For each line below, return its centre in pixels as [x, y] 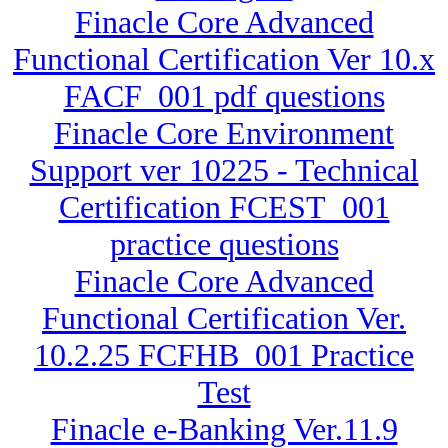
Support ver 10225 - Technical [224, 170]
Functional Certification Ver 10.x [224, 59]
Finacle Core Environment [224, 133]
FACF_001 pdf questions [224, 96]
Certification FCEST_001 [224, 207]
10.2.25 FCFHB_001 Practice [224, 355]
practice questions [224, 244]
